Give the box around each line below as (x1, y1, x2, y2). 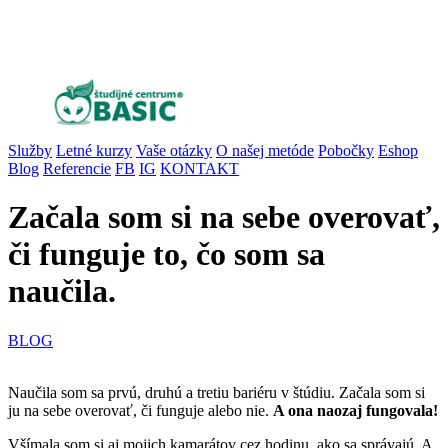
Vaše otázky (136, 141, 212, 159)
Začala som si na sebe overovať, (8, 199, 440, 236)
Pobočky (318, 141, 374, 159)
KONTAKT (160, 159, 239, 177)
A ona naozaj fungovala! (273, 401, 438, 419)
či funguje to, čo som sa (8, 236, 325, 273)
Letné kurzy (56, 141, 132, 159)
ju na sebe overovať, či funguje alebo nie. (8, 401, 273, 419)
